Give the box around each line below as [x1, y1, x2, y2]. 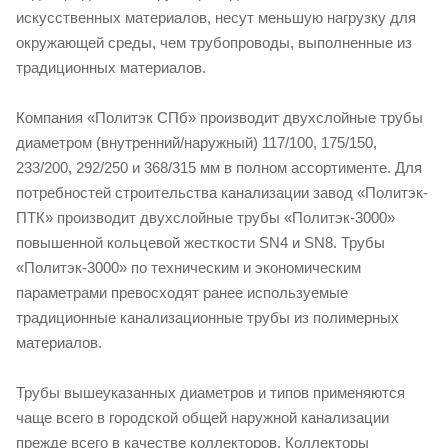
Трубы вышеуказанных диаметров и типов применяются [16, 383, 405, 401]
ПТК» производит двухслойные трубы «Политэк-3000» [16, 208, 395, 226]
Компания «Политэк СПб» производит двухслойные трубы [16, 108, 423, 126]
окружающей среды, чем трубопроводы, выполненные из [16, 33, 412, 51]
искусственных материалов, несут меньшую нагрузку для [16, 8, 416, 26]
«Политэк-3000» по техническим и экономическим [16, 258, 361, 276]
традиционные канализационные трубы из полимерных [16, 308, 399, 326]
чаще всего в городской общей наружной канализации [16, 408, 389, 426]
